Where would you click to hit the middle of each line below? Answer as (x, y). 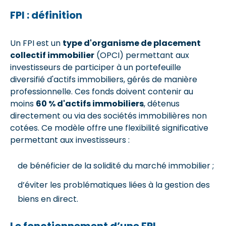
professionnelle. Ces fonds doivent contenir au (102, 91)
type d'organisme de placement (132, 43)
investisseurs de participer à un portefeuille (96, 67)
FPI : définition (47, 15)
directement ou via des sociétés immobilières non (108, 116)
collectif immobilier (52, 55)
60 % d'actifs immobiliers (90, 103)
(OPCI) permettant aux (142, 55)
